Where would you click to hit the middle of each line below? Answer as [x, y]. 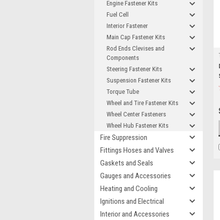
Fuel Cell [118, 14]
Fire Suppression [124, 137]
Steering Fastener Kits [134, 69]
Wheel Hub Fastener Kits [137, 125]
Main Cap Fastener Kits [136, 37]
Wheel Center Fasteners [136, 114]
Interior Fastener [127, 26]
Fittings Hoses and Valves [137, 150]
